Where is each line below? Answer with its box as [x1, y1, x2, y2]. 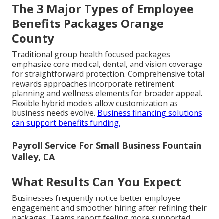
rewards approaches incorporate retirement [12, 78, 174, 89]
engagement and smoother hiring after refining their [12, 202, 207, 214]
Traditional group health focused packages [12, 49, 170, 60]
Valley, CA [12, 151, 55, 163]
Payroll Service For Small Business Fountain [12, 139, 201, 152]
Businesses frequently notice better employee [12, 193, 180, 204]
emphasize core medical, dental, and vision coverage [12, 59, 202, 70]
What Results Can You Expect [12, 174, 181, 190]
